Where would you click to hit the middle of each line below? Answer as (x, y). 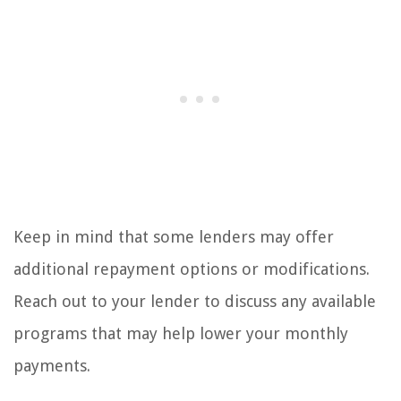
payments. (52, 366)
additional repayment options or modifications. (192, 269)
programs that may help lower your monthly (181, 334)
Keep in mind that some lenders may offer (174, 237)
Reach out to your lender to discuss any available (195, 302)
